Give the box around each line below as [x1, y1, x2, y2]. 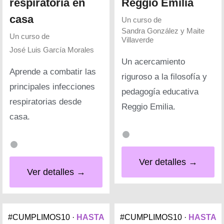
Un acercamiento [121, 56, 185, 66]
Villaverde [121, 35, 153, 44]
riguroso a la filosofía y [121, 71, 207, 81]
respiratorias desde [9, 96, 81, 106]
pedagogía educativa [121, 86, 198, 96]
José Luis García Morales [9, 45, 94, 54]
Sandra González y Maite [121, 26, 204, 35]
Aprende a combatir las [9, 66, 96, 76]
